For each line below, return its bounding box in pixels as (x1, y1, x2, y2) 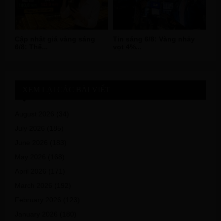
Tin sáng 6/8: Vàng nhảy (113, 35, 195, 43)
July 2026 (15, 124, 45, 132)
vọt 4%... (113, 42, 142, 51)
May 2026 (15, 152, 46, 161)
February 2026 (15, 195, 61, 204)
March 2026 (15, 181, 52, 189)
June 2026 (15, 138, 48, 147)
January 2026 (15, 210, 58, 218)
